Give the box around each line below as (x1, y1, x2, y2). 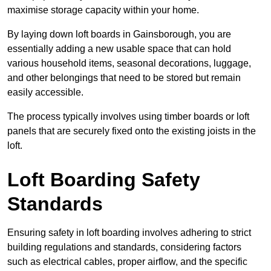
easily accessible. (7, 87, 83, 98)
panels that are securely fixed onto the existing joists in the (7, 126, 256, 137)
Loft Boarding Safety (7, 169, 200, 191)
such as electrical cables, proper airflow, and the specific (7, 256, 247, 267)
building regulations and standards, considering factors (7, 242, 241, 253)
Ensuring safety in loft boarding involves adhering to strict (7, 227, 251, 238)
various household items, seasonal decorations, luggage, (7, 58, 251, 69)
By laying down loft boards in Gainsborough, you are (7, 29, 231, 40)
